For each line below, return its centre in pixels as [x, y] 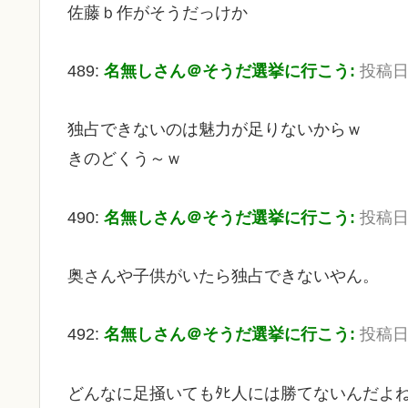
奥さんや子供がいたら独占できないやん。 [223, 276]
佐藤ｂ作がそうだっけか [158, 12]
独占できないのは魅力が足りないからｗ [215, 130]
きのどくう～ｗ [125, 159]
